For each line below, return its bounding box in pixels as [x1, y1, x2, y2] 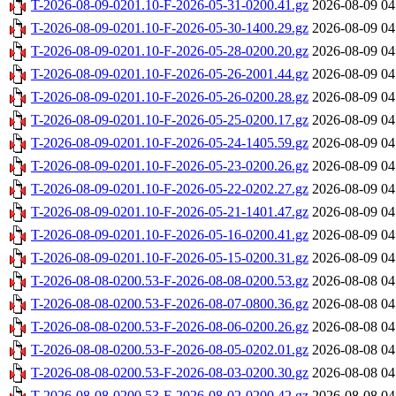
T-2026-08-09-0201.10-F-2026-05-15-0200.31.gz [31, 250, 308, 266]
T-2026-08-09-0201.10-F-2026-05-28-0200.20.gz [31, 43, 308, 59]
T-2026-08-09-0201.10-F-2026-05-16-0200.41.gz [31, 227, 308, 243]
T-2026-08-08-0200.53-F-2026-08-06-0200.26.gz [31, 319, 308, 335]
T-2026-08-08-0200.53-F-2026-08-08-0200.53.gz [31, 273, 308, 289]
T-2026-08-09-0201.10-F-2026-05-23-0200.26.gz [31, 158, 308, 174]
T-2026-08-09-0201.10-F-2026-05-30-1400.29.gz [31, 20, 308, 36]
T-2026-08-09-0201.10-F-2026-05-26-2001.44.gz [31, 66, 308, 82]
